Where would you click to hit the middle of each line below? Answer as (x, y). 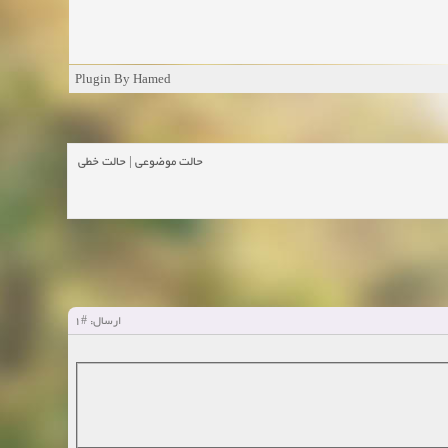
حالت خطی (102, 162)
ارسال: (103, 321)
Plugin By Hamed (122, 78)
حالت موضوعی (169, 162)
